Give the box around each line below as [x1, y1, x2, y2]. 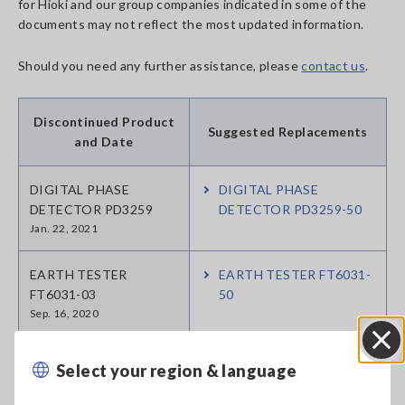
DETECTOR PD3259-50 [219, 202, 363, 217]
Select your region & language [56, 360, 297, 381]
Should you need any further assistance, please [18, 58, 302, 73]
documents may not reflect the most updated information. [18, 16, 364, 32]
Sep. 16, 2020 [30, 306, 99, 320]
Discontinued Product [33, 114, 174, 129]
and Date [74, 134, 134, 149]
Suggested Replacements [208, 124, 368, 139]
